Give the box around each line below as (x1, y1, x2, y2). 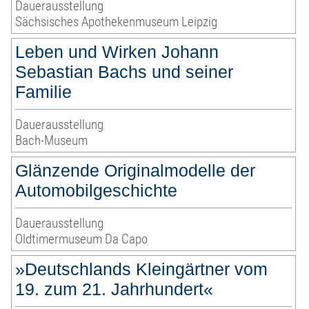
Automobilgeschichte (15, 181, 178, 201)
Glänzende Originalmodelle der (15, 161, 256, 181)
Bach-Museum (15, 132, 88, 149)
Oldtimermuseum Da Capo (15, 231, 148, 248)
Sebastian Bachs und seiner (15, 62, 234, 82)
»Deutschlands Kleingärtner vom (15, 259, 268, 279)
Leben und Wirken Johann (15, 42, 219, 62)
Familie (15, 82, 72, 102)
